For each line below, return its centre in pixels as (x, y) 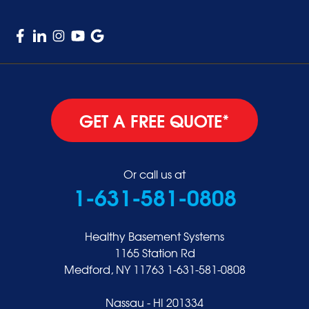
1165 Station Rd (154, 253)
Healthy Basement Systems (154, 236)
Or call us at (154, 174)
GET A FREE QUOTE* (154, 120)
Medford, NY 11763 (114, 269)
